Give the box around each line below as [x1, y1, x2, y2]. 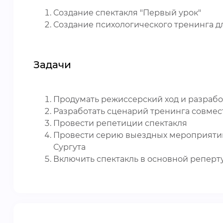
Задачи [33, 59, 71, 71]
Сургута [53, 142, 86, 152]
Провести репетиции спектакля [53, 118, 187, 128]
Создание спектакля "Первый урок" [53, 8, 201, 17]
